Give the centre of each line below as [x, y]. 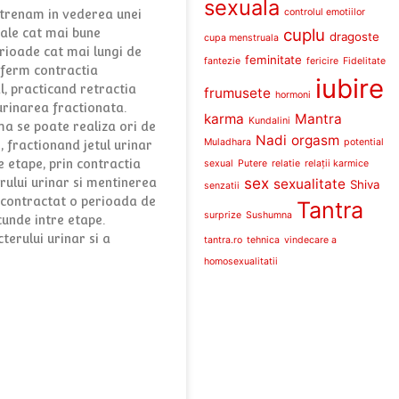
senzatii [221, 185]
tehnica [263, 240]
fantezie [222, 61]
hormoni [293, 94]
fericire [322, 61]
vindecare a [310, 240]
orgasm [315, 140]
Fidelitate [364, 61]
